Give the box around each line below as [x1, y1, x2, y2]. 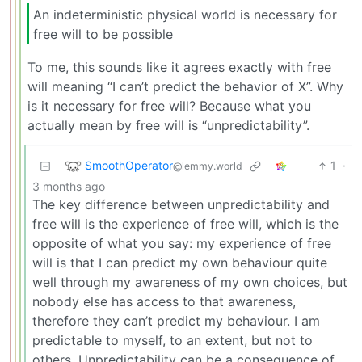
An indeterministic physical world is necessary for [33, 6, 337, 23]
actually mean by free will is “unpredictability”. [27, 117, 309, 134]
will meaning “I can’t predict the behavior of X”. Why [27, 78, 343, 95]
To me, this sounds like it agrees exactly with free [27, 59, 331, 76]
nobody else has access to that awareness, [32, 293, 296, 310]
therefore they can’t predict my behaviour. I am [32, 313, 320, 330]
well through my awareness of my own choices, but [32, 274, 347, 291]
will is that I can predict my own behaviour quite [32, 255, 327, 271]
